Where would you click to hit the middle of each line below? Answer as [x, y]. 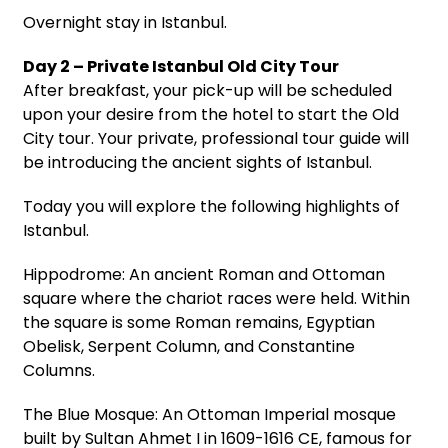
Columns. [59, 370]
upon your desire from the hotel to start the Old [211, 114]
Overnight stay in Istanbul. [125, 22]
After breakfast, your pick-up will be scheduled [207, 90]
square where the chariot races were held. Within [216, 298]
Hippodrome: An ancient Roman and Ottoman [204, 274]
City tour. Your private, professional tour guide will [216, 138]
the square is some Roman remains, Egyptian [199, 322]
